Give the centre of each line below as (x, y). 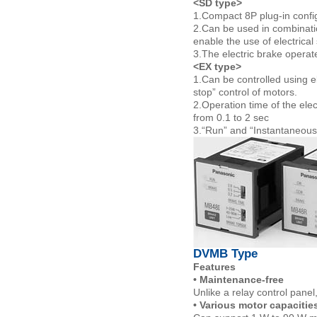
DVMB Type (225, 254)
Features (214, 267)
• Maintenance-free (238, 279)
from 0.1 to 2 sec (231, 117)
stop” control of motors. (245, 92)
